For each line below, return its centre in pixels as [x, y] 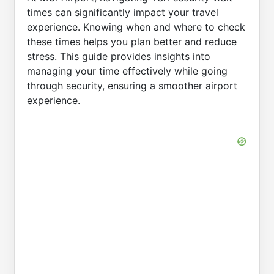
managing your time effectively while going [127, 71]
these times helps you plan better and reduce [132, 42]
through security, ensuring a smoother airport [132, 86]
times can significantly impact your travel [123, 12]
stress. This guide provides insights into [119, 56]
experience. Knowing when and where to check [136, 27]
